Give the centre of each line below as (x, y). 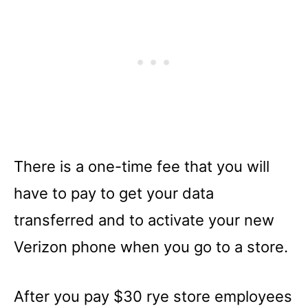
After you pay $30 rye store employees (153, 296)
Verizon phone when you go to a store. (151, 247)
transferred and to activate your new (144, 220)
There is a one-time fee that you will (142, 166)
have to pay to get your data (114, 193)
